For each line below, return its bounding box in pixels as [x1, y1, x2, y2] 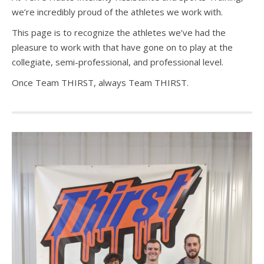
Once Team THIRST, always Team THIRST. [12, 76, 189, 88]
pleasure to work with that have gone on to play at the [12, 41, 233, 53]
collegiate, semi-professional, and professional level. [12, 55, 223, 68]
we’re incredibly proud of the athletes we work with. [12, 5, 223, 18]
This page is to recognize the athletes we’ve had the [12, 26, 226, 38]
